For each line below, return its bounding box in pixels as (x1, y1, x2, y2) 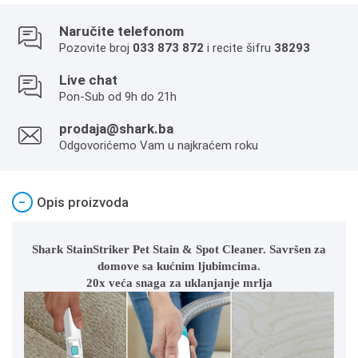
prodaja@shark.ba (59, 121, 173, 137)
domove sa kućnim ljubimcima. (97, 260, 261, 272)
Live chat (59, 72, 117, 88)
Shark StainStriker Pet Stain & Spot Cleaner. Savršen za (32, 243, 326, 256)
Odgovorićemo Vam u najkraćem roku (59, 138, 258, 153)
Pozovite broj (59, 41, 133, 55)
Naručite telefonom (59, 23, 184, 39)
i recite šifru (204, 41, 274, 55)
